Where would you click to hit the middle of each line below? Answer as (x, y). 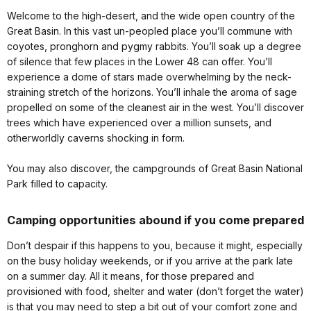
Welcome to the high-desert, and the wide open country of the (151, 15)
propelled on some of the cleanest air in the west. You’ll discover (155, 107)
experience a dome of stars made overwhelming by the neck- (149, 76)
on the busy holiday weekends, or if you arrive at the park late (150, 260)
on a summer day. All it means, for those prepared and (131, 276)
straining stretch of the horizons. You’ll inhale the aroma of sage (152, 92)
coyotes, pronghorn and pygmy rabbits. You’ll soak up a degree (154, 46)
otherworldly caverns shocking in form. (96, 137)
